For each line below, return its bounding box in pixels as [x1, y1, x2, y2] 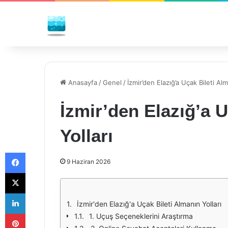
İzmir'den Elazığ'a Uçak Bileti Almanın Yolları [77, 199, 221, 208]
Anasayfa [66, 78, 97, 87]
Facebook [25, 148, 56, 156]
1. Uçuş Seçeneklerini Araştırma [89, 212, 193, 220]
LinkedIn [25, 189, 51, 197]
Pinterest [25, 209, 54, 217]
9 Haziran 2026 [67, 158, 110, 165]
